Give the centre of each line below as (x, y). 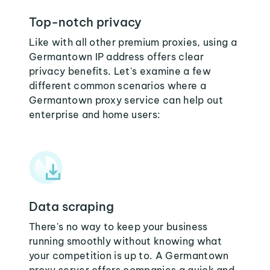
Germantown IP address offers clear (116, 57)
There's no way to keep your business (118, 227)
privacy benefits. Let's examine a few (120, 71)
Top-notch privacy (85, 22)
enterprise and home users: (95, 115)
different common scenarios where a (118, 86)
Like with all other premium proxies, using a (133, 42)
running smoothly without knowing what (125, 241)
